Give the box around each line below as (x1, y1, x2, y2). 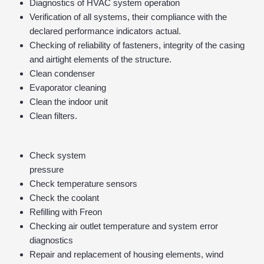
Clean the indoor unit (29, 97, 108, 107)
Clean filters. (29, 111, 77, 121)
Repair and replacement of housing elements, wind (29, 249, 223, 259)
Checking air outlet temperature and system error (29, 220, 218, 231)
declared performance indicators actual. (29, 26, 181, 37)
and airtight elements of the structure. (29, 54, 171, 65)
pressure (29, 164, 64, 174)
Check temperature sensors (29, 178, 137, 189)
